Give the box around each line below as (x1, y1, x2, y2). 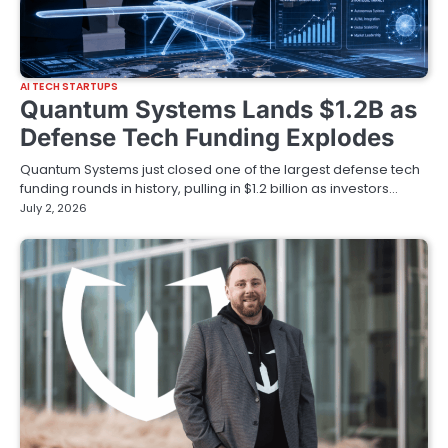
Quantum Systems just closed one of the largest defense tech (20, 159, 420, 179)
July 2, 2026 (20, 199, 87, 216)
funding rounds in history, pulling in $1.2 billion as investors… (20, 178, 398, 198)
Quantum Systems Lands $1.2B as (20, 94, 417, 124)
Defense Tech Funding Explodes (20, 122, 394, 152)
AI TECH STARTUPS (20, 78, 119, 94)
